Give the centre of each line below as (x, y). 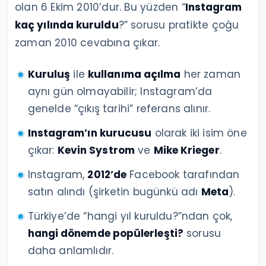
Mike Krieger (186, 150)
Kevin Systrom (96, 150)
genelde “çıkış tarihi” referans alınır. (119, 108)
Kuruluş (49, 74)
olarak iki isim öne (199, 133)
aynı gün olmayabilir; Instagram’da (120, 91)
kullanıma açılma (134, 74)
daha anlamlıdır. (71, 250)
